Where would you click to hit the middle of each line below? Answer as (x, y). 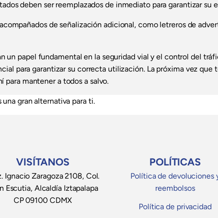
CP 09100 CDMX (43, 200)
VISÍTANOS (43, 162)
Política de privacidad (175, 207)
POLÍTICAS (175, 162)
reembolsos (175, 188)
